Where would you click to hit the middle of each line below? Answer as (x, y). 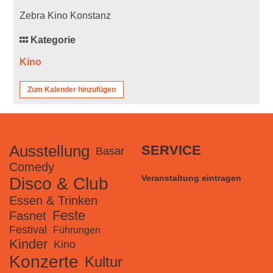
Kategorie (52, 40)
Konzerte (44, 262)
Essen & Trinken (53, 201)
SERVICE (171, 151)
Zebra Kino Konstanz (66, 16)
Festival (28, 230)
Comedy (32, 167)
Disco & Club (59, 184)
